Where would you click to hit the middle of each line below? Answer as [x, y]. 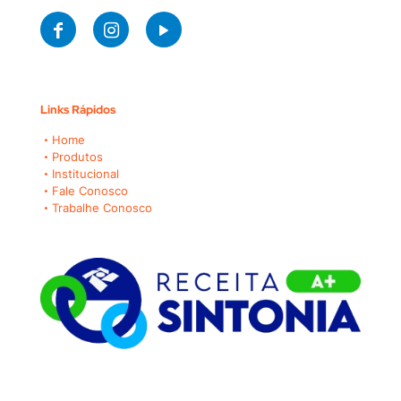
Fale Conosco [90, 190]
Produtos [77, 156]
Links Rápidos [78, 109]
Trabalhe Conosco [102, 207]
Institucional [85, 173]
